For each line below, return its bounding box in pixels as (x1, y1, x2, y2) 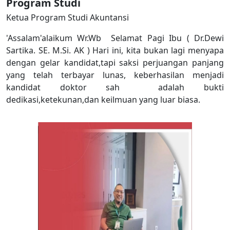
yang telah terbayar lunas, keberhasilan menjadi (6, 69, 224, 81)
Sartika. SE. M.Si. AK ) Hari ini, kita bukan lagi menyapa (6, 45, 224, 56)
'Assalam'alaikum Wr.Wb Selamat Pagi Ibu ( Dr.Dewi (6, 32, 224, 44)
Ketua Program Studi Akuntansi (6, 12, 129, 24)
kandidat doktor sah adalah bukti (6, 82, 224, 93)
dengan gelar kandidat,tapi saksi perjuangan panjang (6, 57, 224, 69)
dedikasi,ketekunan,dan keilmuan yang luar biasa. (6, 94, 202, 106)
